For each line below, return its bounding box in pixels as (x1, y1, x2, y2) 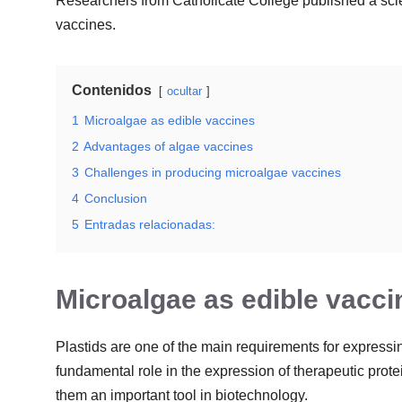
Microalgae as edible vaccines (84, 112, 255, 127)
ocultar (167, 83, 202, 98)
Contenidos (72, 82, 152, 98)
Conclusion (84, 190, 147, 205)
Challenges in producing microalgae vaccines (84, 164, 341, 179)
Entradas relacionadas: (84, 216, 215, 232)
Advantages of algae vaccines (83, 138, 253, 153)
